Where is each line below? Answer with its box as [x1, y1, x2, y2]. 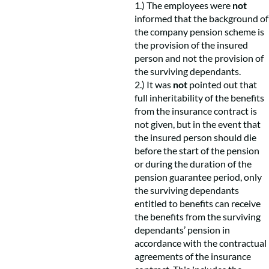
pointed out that [187, 79, 257, 90]
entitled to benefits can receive [134, 198, 261, 209]
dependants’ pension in [134, 224, 230, 235]
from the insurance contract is [134, 105, 257, 116]
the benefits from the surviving [134, 211, 261, 222]
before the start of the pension [134, 145, 259, 156]
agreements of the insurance [134, 250, 251, 262]
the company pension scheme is [134, 26, 264, 37]
